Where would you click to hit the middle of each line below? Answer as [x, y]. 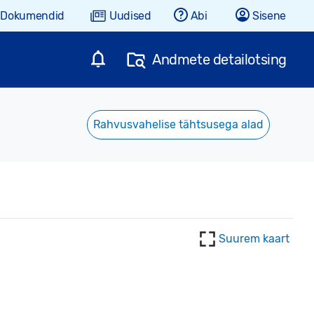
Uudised [130, 15]
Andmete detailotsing [219, 60]
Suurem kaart [254, 239]
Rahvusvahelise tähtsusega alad [178, 124]
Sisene [269, 15]
